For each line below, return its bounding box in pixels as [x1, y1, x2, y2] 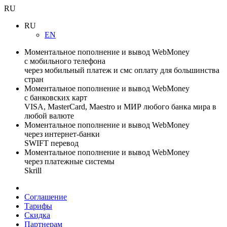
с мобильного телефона [24, 57, 105, 65]
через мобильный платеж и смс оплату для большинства [24, 66, 219, 74]
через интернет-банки [24, 130, 100, 138]
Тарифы [24, 202, 52, 210]
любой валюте [24, 111, 74, 120]
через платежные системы [24, 157, 115, 166]
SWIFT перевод [24, 139, 79, 147]
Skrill [24, 166, 42, 175]
